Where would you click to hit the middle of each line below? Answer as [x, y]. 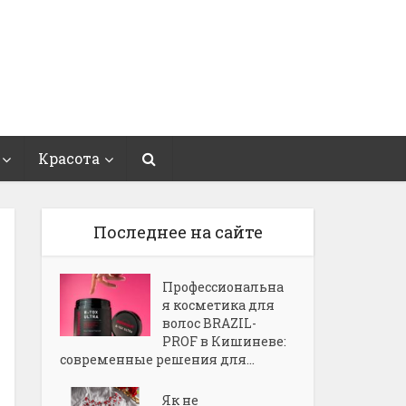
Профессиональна [223, 287]
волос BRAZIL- [209, 323]
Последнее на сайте [178, 232]
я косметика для [218, 305]
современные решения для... [157, 359]
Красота [68, 158]
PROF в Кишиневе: [224, 341]
